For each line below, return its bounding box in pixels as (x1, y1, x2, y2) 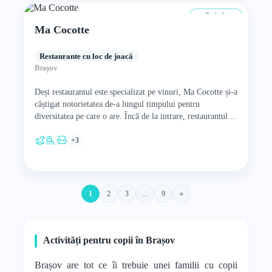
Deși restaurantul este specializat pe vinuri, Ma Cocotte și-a (34, 87, 237, 97)
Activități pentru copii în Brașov (42, 235, 175, 245)
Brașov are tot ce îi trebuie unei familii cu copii (34, 260, 238, 270)
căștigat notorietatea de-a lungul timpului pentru (34, 100, 200, 109)
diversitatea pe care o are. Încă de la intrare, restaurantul (34, 112, 228, 121)
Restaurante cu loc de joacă (39, 52, 133, 61)
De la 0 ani (203, 12, 236, 19)
